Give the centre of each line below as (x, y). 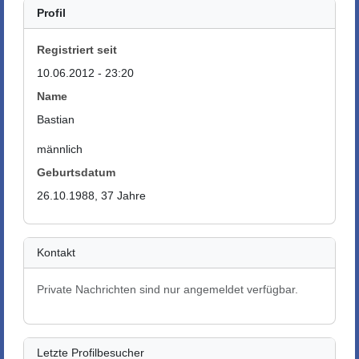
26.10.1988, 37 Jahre (91, 196)
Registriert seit (77, 50)
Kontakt (56, 252)
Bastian (56, 119)
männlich (60, 149)
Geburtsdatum (76, 172)
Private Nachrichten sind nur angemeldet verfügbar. (167, 289)
